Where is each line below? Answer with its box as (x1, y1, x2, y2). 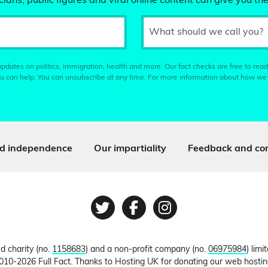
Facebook (133, 210, 206, 225)
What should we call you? (149, 28, 263, 37)
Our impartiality (93, 144, 166, 154)
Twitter (102, 210, 156, 225)
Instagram (164, 210, 243, 225)
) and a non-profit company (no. (86, 245, 208, 254)
